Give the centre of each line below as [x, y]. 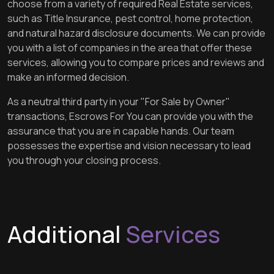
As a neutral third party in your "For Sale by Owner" [119, 102]
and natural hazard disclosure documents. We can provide [136, 33]
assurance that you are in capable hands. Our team [121, 131]
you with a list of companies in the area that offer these [130, 48]
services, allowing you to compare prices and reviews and [136, 62]
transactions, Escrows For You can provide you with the [130, 116]
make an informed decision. [68, 77]
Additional [67, 234]
